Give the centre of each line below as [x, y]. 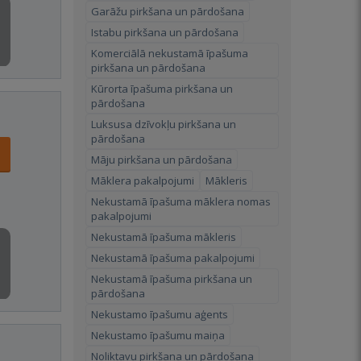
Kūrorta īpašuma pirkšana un [162, 89]
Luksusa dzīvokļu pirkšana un [164, 124]
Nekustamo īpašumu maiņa [158, 335]
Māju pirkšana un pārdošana [162, 160]
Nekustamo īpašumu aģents [160, 314]
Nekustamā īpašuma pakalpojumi [173, 258]
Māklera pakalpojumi [143, 180]
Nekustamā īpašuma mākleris [164, 237]
